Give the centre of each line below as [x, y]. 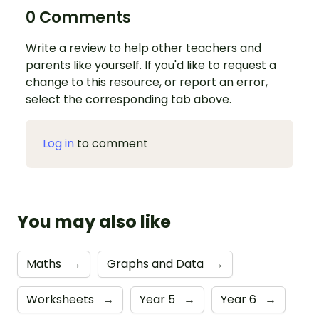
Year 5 [159, 299]
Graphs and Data [157, 263]
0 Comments [78, 17]
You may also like [94, 221]
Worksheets [62, 299]
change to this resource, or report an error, [147, 82]
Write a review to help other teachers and [143, 48]
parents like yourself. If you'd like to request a [151, 65]
